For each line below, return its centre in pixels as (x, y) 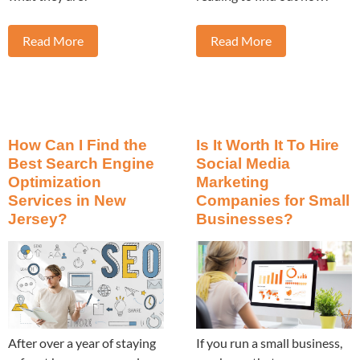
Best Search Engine (81, 164)
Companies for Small (273, 201)
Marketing (233, 182)
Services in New (67, 201)
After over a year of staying (82, 343)
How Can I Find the (78, 145)
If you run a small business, (269, 343)
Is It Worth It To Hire (268, 145)
